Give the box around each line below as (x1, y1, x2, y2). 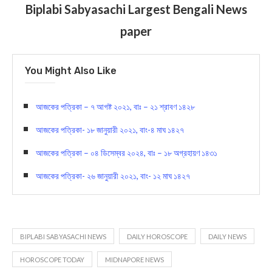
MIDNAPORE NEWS (105, 255, 164, 263)
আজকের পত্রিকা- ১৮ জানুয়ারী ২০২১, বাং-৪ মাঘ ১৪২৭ (36, 124, 184, 135)
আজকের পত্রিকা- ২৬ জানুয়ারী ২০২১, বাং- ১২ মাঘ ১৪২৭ (36, 170, 190, 181)
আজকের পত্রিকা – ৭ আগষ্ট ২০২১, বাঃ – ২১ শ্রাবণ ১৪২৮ (36, 101, 195, 112)
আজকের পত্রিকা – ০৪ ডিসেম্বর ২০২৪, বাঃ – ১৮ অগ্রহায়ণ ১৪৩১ (36, 147, 217, 158)
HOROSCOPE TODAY (20, 255, 84, 263)
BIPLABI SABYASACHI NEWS (20, 232, 106, 240)
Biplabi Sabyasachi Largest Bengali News (25, 1, 247, 16)
